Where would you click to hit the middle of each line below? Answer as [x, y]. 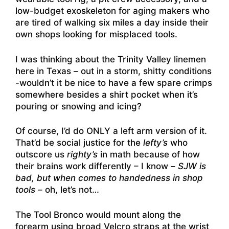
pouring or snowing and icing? [78, 106]
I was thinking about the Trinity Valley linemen [111, 59]
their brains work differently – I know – [97, 166]
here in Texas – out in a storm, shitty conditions [113, 71]
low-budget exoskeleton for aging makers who [112, 11]
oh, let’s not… [71, 190]
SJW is [192, 166]
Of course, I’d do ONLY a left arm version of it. [111, 131]
